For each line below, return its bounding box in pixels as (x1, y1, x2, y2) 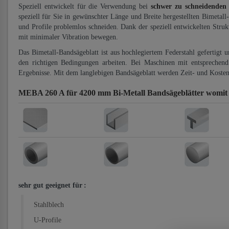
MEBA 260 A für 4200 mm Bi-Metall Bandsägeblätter (18, 88, 206, 97)
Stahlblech (34, 201, 64, 209)
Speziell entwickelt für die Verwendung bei (18, 3, 151, 10)
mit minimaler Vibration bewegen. (18, 33, 118, 41)
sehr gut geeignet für (18, 181, 82, 189)
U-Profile (34, 216, 61, 224)
